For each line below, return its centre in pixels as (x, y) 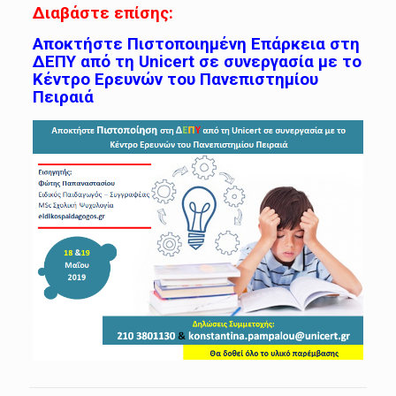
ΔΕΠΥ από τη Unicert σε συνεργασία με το (197, 61)
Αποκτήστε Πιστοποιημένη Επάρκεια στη (196, 44)
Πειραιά (63, 97)
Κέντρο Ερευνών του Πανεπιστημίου (175, 79)
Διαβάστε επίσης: (103, 13)
